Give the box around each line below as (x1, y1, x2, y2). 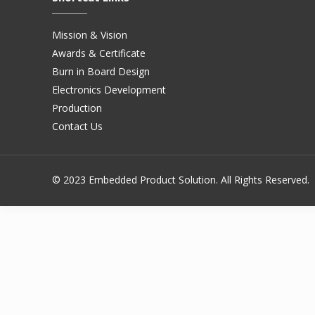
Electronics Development (52, 83, 167, 96)
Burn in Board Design (52, 65, 150, 78)
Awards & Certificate (52, 46, 146, 60)
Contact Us (52, 120, 103, 133)
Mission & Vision (52, 28, 128, 41)
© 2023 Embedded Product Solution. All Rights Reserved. (52, 173, 310, 186)
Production (52, 101, 103, 115)
